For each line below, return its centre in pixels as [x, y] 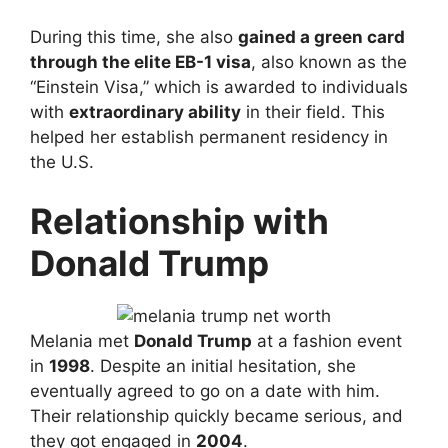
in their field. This [313, 111]
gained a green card [321, 36]
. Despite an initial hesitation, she [223, 366]
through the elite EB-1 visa [140, 61]
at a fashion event [327, 341]
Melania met [82, 341]
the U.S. [62, 161]
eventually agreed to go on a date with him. [205, 391]
